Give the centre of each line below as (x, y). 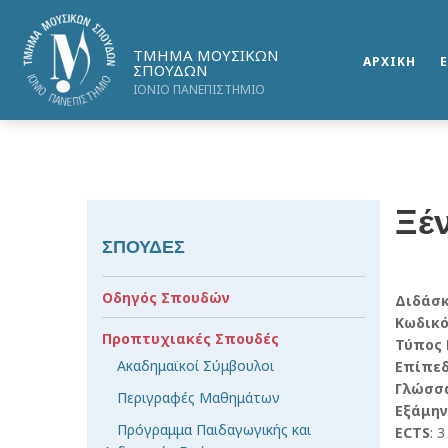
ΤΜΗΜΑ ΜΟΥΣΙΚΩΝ (206, 55)
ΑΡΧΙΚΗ (389, 61)
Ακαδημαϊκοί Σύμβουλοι (195, 365)
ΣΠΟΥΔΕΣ (143, 246)
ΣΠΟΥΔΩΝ (171, 70)
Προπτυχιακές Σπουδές (190, 338)
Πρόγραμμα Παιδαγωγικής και (214, 429)
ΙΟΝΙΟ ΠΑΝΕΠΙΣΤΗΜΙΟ (199, 89)
